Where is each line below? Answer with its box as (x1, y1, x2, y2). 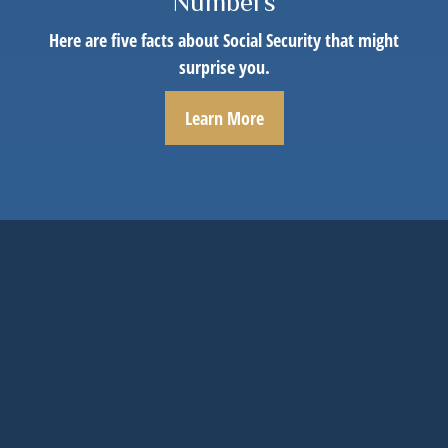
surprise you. (178, 55, 270, 80)
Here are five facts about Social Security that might (49, 28, 399, 53)
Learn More (184, 106, 264, 131)
